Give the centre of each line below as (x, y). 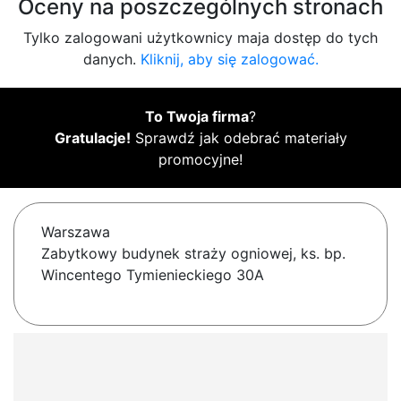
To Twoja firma (197, 117)
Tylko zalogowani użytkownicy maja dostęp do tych (200, 38)
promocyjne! (200, 160)
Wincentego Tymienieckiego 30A (153, 275)
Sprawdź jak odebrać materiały (239, 138)
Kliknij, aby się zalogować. (229, 60)
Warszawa (76, 232)
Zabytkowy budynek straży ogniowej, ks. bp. (193, 254)
